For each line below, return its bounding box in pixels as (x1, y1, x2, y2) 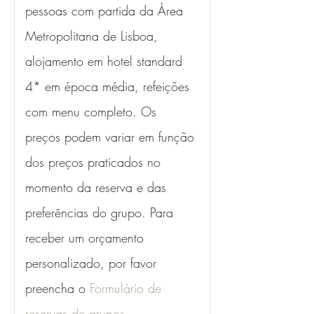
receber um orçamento (25, 229, 148, 246)
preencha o (25, 280, 90, 296)
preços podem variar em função (25, 128, 198, 145)
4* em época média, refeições (25, 78, 193, 95)
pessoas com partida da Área (25, 2, 187, 19)
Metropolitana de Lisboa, (25, 27, 162, 44)
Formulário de (90, 280, 165, 296)
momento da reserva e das (25, 179, 170, 196)
